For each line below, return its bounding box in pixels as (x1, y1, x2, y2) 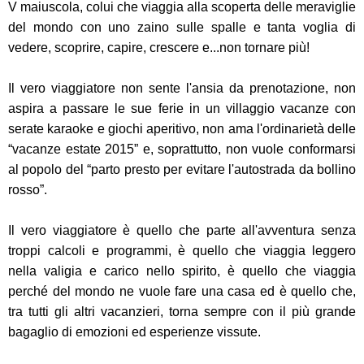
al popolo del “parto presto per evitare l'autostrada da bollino (8, 162, 356, 177)
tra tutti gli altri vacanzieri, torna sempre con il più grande (8, 305, 356, 319)
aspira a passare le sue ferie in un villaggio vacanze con (8, 102, 356, 116)
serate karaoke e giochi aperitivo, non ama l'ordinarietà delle (8, 122, 356, 136)
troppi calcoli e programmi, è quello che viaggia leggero (8, 244, 356, 258)
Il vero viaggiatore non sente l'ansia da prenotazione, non (8, 81, 356, 96)
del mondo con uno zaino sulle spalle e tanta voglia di (8, 20, 356, 35)
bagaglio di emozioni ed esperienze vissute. (8, 325, 261, 340)
